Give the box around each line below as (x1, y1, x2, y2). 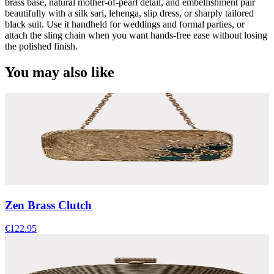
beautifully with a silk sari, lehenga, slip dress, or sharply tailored (5, 8, 254, 19)
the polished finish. (5, 41, 78, 52)
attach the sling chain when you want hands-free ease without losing (5, 30, 267, 41)
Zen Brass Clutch (5, 198, 92, 212)
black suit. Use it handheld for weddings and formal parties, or (5, 19, 245, 30)
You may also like (5, 64, 114, 80)
